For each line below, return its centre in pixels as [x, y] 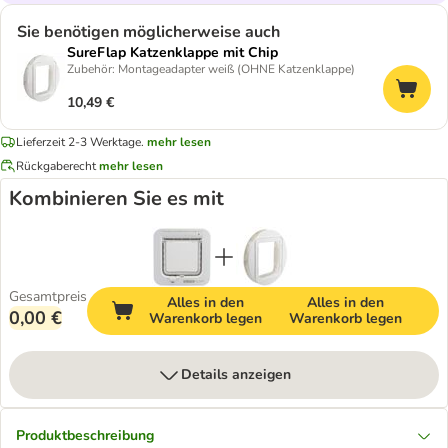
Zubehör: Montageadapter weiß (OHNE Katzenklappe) [211, 69]
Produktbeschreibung [85, 435]
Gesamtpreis [48, 296]
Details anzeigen [236, 374]
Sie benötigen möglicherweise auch [148, 32]
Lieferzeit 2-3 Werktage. [80, 141]
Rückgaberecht [56, 165]
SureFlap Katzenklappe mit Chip [172, 52]
